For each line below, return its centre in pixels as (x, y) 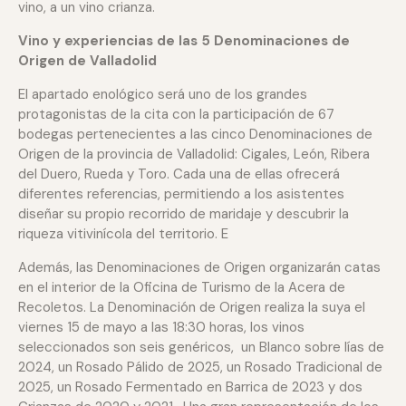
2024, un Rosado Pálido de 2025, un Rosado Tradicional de (200, 367)
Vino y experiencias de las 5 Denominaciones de (184, 40)
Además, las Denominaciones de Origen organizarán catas (199, 267)
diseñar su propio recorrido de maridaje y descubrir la (184, 213)
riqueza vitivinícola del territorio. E (123, 233)
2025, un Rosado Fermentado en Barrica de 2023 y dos (190, 387)
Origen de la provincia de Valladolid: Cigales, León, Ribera (194, 154)
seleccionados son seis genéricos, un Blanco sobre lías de (201, 347)
